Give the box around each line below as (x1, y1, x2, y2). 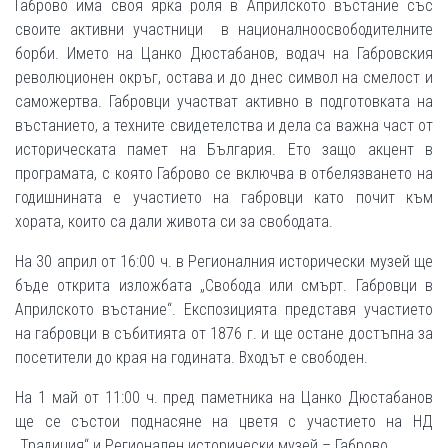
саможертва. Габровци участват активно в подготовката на (15, 91, 433, 111)
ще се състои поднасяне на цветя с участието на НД (15, 411, 433, 431)
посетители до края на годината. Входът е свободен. (15, 347, 368, 367)
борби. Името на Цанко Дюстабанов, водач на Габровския (15, 43, 433, 63)
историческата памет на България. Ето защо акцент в (15, 139, 433, 159)
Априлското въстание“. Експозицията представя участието (15, 299, 433, 319)
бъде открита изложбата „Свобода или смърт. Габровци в (15, 275, 433, 295)
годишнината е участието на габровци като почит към (15, 187, 433, 207)
